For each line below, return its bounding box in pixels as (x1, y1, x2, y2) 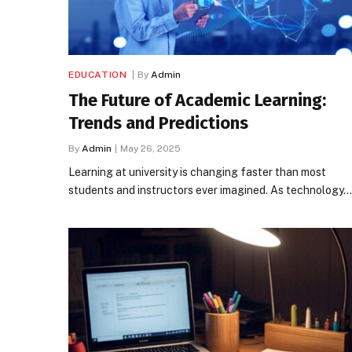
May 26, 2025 (120, 142, 181, 154)
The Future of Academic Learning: (68, 89, 326, 111)
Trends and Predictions (68, 112, 248, 134)
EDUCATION (68, 68, 127, 80)
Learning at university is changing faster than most (68, 165, 326, 178)
